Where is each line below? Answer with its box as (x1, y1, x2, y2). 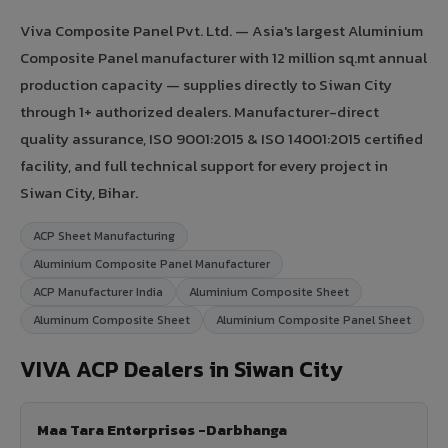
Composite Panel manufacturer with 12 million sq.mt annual (20, 45, 427, 69)
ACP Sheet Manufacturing (33, 226, 175, 245)
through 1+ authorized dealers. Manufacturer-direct (20, 99, 379, 123)
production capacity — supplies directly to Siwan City (20, 72, 392, 96)
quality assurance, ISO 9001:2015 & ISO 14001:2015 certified (20, 126, 423, 150)
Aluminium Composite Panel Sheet (216, 310, 411, 329)
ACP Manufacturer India (33, 282, 163, 301)
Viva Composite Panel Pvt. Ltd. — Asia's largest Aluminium (20, 18, 423, 42)
